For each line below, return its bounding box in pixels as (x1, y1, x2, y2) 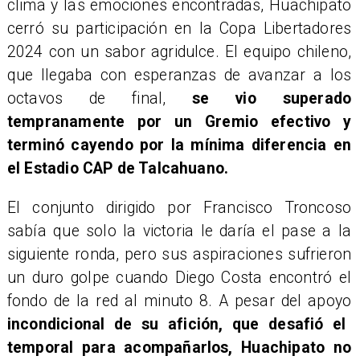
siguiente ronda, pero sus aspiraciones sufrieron (6, 244, 352, 264)
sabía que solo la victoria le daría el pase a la (6, 221, 352, 240)
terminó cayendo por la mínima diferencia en (6, 136, 352, 155)
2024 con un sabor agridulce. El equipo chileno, (6, 43, 352, 62)
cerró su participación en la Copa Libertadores (6, 19, 352, 39)
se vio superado (192, 89, 352, 108)
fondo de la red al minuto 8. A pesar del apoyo (6, 291, 352, 310)
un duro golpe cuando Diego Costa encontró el (6, 268, 352, 287)
